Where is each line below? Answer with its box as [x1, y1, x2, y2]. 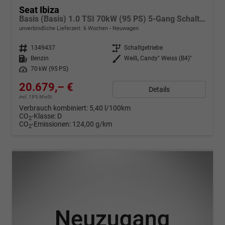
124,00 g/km [72, 120, 112, 129]
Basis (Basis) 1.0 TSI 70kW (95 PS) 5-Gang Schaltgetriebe [199, 14, 205, 24]
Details [149, 85, 170, 93]
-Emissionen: [32, 120, 72, 129]
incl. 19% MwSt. [19, 94, 53, 100]
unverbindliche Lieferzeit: [19, 25, 83, 32]
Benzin [31, 55, 49, 62]
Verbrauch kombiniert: [19, 104, 89, 113]
